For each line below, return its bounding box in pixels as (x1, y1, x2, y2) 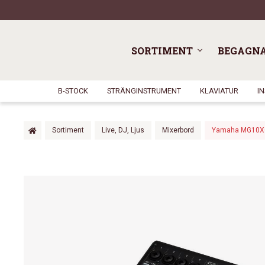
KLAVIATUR (199, 86, 238, 95)
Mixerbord (162, 126, 194, 134)
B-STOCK (57, 86, 88, 95)
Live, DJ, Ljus (102, 126, 144, 134)
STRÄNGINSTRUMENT (106, 86, 181, 95)
